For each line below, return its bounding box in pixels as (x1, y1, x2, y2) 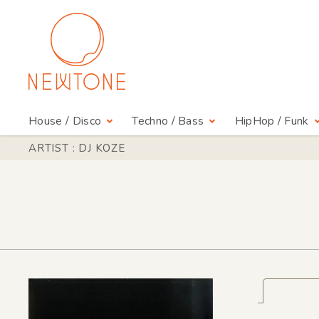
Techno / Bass (132, 113, 204, 130)
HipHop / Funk (234, 113, 309, 130)
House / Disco (28, 113, 102, 130)
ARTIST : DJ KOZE (28, 141, 125, 155)
